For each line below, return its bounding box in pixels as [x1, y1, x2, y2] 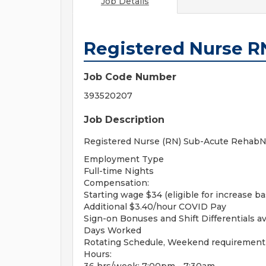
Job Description [84, 114, 164, 125]
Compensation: [84, 178, 149, 188]
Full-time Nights [84, 166, 154, 176]
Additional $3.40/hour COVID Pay [84, 201, 226, 212]
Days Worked [84, 225, 141, 236]
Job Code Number [84, 71, 176, 83]
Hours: [84, 249, 112, 259]
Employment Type [84, 154, 164, 164]
